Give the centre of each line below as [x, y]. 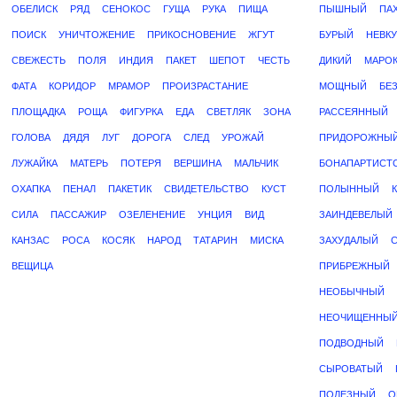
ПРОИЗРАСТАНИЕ [205, 86]
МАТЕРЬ [89, 163]
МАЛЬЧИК [256, 163]
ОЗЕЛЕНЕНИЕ [152, 214]
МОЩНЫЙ [343, 86]
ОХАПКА [31, 189]
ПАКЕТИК [130, 189]
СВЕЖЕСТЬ [39, 60]
